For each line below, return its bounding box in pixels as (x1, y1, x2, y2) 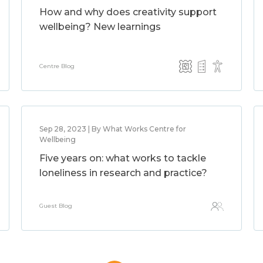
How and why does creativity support (39, 6, 217, 18)
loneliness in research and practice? (39, 167, 207, 178)
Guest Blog (39, 202, 72, 210)
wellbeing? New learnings (39, 21, 161, 32)
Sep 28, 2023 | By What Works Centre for (39, 124, 186, 133)
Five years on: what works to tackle (39, 153, 206, 164)
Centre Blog (39, 62, 75, 70)
